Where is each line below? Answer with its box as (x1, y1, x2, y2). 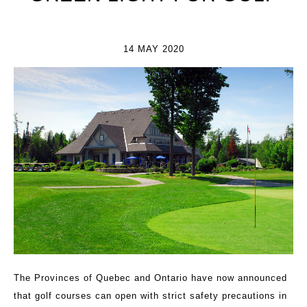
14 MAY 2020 (123, 44, 184, 54)
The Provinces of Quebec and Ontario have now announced (14, 273, 287, 284)
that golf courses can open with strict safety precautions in (14, 291, 287, 302)
